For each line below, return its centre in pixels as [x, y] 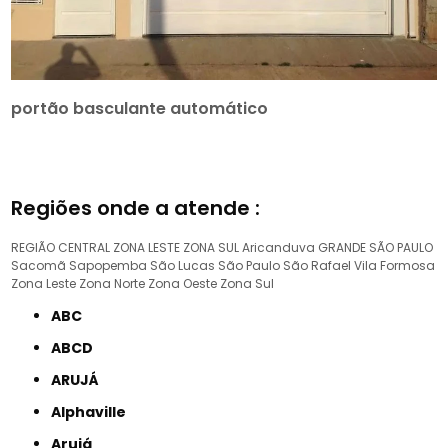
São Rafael [317, 265]
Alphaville [94, 411]
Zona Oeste [183, 283]
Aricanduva [279, 247]
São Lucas [183, 265]
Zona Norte [112, 283]
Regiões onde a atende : [136, 207]
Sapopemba [108, 265]
